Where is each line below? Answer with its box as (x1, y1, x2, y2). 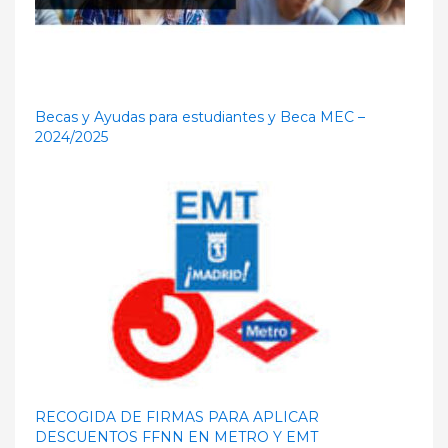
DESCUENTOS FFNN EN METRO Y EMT (35, 427, 318, 446)
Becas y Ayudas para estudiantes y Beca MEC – (35, 107, 365, 126)
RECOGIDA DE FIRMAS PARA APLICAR (35, 407, 319, 426)
